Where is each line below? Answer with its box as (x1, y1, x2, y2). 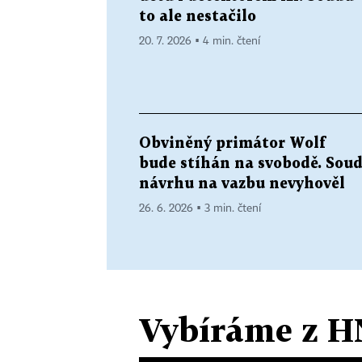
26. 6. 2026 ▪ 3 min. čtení (139, 202, 261, 214)
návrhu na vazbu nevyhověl (139, 176, 345, 191)
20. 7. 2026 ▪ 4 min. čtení (139, 35, 260, 47)
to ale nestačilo (139, 9, 256, 23)
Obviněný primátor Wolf (139, 136, 326, 150)
